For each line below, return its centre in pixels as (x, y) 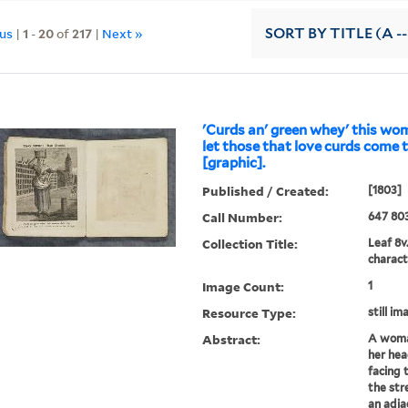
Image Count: (244, 287)
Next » (123, 33)
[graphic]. (234, 163)
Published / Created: (266, 191)
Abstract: (232, 340)
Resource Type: (250, 313)
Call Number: (243, 218)
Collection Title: (250, 244)
